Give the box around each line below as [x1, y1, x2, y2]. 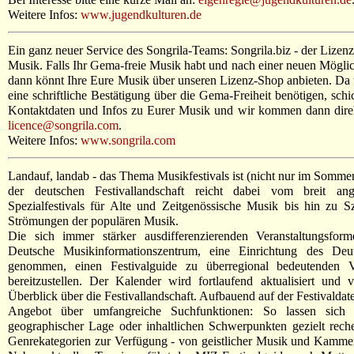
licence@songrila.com [8, 118, 119, 132]
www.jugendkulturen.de [81, 7, 201, 21]
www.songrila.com [81, 133, 175, 147]
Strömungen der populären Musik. [8, 213, 179, 228]
